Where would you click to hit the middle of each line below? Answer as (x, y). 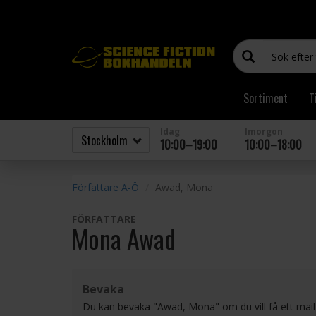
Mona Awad (124, 238)
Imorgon (264, 132)
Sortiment (266, 98)
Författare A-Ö (105, 187)
